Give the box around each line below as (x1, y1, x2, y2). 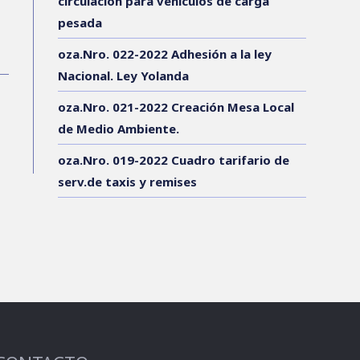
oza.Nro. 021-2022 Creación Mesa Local (58, 98, 295, 115)
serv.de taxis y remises (58, 173, 198, 190)
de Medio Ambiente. (58, 120, 180, 137)
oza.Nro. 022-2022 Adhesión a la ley (58, 45, 272, 62)
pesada (58, 14, 103, 31)
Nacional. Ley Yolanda (58, 67, 190, 84)
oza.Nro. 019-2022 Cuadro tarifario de (58, 151, 290, 168)
